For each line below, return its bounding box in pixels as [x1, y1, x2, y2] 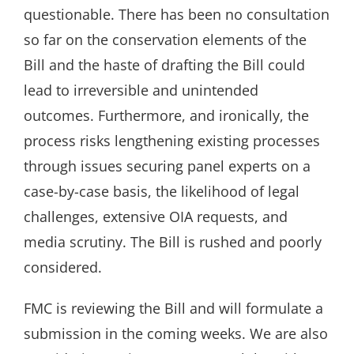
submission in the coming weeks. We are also [23, 323, 328, 343]
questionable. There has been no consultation [23, 4, 330, 24]
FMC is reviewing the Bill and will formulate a [23, 298, 323, 318]
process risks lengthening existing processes [23, 130, 320, 150]
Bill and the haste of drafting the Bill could [23, 55, 305, 74]
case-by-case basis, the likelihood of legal [23, 181, 299, 201]
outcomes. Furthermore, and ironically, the [23, 105, 309, 125]
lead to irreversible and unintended [23, 80, 258, 100]
